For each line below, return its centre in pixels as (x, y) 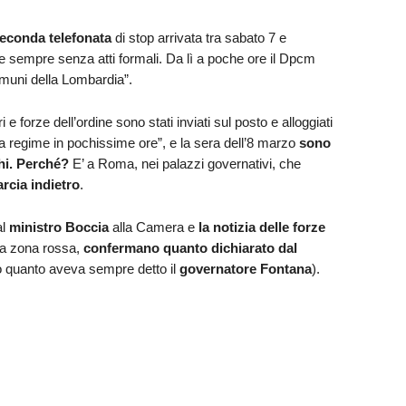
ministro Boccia (58, 227)
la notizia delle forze (261, 227)
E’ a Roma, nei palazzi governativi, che (184, 163)
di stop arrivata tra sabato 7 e (198, 37)
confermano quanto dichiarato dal (190, 247)
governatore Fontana (245, 268)
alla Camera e (153, 227)
